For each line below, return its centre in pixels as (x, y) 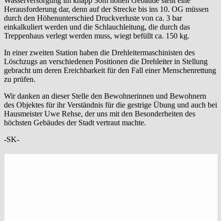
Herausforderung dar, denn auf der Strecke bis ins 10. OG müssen (106, 9)
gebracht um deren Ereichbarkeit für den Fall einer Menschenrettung (110, 70)
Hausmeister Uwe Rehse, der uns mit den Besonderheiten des (100, 113)
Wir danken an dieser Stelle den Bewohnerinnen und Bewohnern (105, 96)
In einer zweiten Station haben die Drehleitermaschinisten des (99, 52)
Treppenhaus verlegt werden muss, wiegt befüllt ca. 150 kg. (97, 36)
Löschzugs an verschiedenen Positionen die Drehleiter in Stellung (106, 61)
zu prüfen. (20, 79)
